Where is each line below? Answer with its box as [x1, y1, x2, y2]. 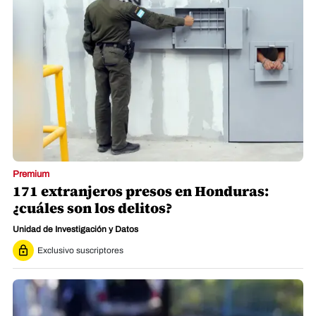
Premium [13, 169, 49, 180]
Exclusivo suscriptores [37, 245, 123, 256]
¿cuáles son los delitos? [13, 198, 172, 219]
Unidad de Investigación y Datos [13, 224, 138, 235]
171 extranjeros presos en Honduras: [13, 181, 269, 202]
